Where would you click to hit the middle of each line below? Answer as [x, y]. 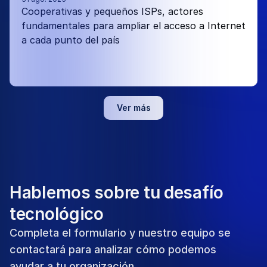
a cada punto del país [72, 40]
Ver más [133, 108]
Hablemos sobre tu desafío [117, 193]
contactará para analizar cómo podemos [113, 249]
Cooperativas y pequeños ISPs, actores [112, 11]
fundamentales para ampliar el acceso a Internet [133, 26]
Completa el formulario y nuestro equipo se [120, 233]
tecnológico [57, 214]
